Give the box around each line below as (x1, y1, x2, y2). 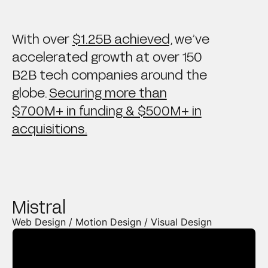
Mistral (11, 195, 66, 217)
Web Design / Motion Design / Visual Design (11, 216, 212, 228)
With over (11, 31, 72, 46)
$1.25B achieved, (72, 31, 172, 46)
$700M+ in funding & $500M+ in (11, 102, 202, 118)
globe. (11, 84, 49, 100)
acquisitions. (11, 120, 87, 136)
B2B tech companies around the (11, 66, 207, 82)
